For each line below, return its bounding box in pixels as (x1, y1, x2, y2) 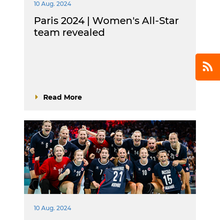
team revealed (34, 27, 105, 38)
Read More (43, 93, 82, 102)
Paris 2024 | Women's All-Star (34, 15, 179, 27)
